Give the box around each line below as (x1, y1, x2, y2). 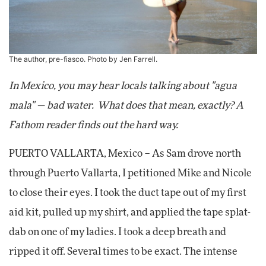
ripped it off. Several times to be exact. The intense (9, 247, 237, 257)
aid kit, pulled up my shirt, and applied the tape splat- (9, 208, 251, 218)
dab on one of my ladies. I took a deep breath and (9, 227, 226, 237)
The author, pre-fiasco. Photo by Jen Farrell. (9, 55, 157, 64)
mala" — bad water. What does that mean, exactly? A (9, 101, 243, 111)
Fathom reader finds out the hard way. (9, 121, 178, 131)
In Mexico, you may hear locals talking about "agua (9, 81, 237, 91)
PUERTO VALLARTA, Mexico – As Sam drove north (9, 149, 241, 159)
